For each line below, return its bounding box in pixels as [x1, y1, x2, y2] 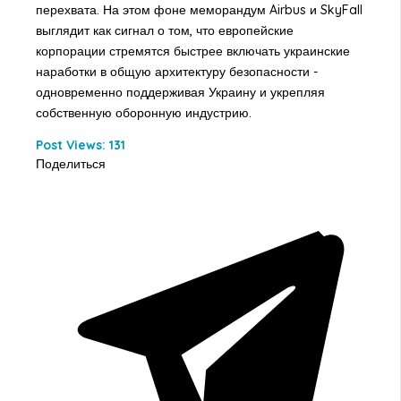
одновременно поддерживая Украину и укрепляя [35, 83, 325, 100]
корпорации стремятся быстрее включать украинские [35, 42, 350, 59]
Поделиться [35, 155, 106, 172]
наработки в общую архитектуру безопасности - [35, 63, 318, 80]
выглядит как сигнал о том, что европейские [35, 21, 294, 38]
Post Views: [35, 136, 106, 153]
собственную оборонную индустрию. [35, 104, 252, 121]
